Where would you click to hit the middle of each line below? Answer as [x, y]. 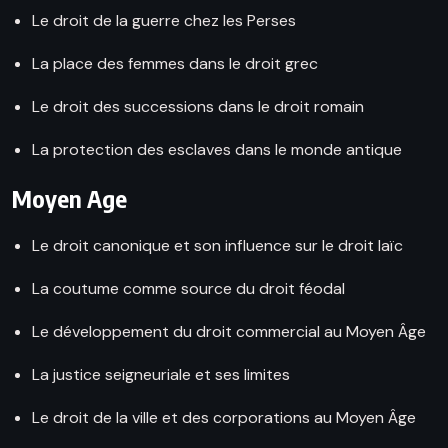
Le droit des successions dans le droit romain [198, 107]
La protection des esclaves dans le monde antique [217, 150]
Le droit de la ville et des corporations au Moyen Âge [224, 418]
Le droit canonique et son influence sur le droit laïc [217, 246]
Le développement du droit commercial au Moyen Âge [229, 332]
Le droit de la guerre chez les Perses [164, 21]
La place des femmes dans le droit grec [175, 64]
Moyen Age [69, 198]
